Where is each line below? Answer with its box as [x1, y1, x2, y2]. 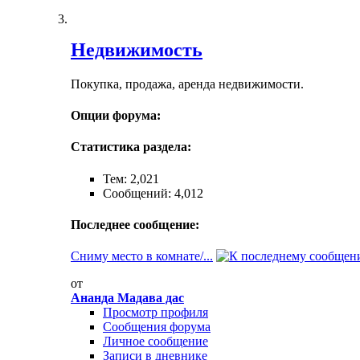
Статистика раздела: [71, 140, 191, 154]
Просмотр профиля [103, 305, 208, 320]
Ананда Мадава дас [71, 291, 184, 305]
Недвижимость [71, 39, 202, 60]
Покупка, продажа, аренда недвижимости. [71, 76, 304, 91]
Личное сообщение [103, 334, 208, 349]
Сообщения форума [103, 320, 211, 334]
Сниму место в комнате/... [71, 249, 213, 264]
